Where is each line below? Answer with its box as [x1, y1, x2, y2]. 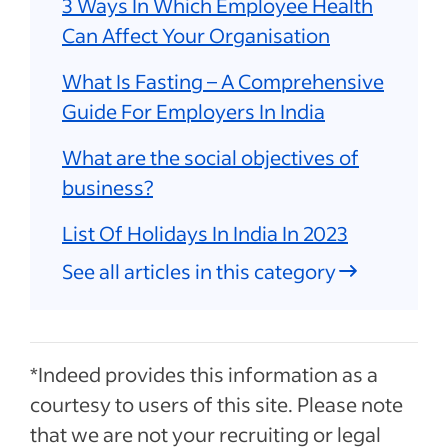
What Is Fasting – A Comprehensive [62, 68, 384, 94]
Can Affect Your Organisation [62, 22, 330, 48]
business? [62, 174, 153, 200]
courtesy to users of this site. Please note [30, 391, 403, 417]
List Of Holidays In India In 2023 [62, 220, 348, 246]
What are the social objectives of [62, 144, 359, 170]
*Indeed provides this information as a [30, 361, 378, 387]
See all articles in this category [62, 258, 336, 284]
